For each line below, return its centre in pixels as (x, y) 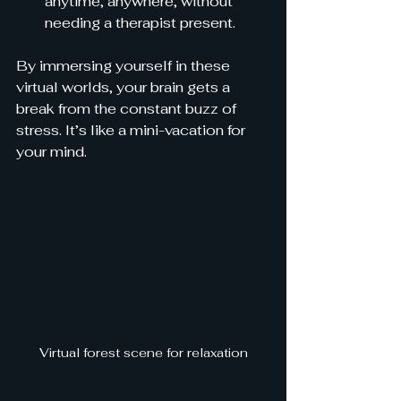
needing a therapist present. (140, 23)
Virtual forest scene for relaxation (143, 352)
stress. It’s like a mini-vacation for (132, 130)
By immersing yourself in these (125, 66)
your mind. (51, 152)
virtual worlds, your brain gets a (125, 87)
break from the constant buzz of (128, 109)
